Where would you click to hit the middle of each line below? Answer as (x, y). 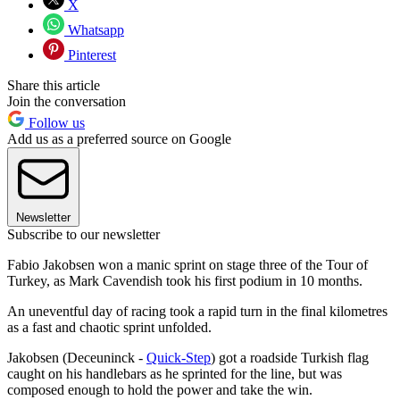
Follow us (55, 122)
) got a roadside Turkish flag (290, 357)
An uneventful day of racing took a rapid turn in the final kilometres (197, 311)
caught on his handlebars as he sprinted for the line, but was (175, 373)
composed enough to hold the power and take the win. (160, 389)
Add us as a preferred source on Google (119, 138)
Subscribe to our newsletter (83, 234)
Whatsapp (94, 29)
